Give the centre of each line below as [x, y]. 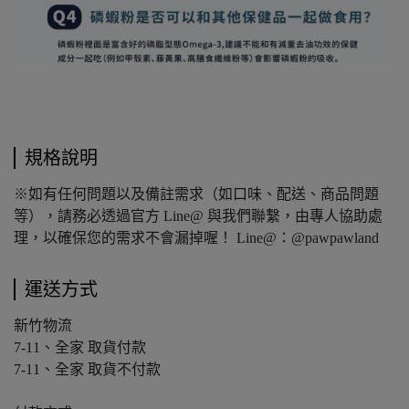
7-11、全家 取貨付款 [80, 347]
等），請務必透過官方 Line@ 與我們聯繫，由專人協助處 [198, 215]
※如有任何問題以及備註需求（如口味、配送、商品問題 [196, 194]
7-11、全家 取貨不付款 [87, 369]
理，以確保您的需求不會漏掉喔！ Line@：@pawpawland [196, 237]
